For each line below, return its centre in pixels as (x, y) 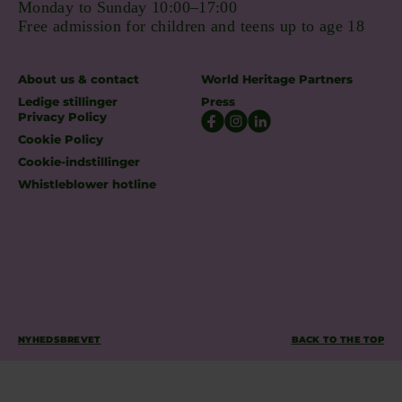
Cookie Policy (61, 139)
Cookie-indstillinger (79, 162)
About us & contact (79, 79)
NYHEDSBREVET (60, 340)
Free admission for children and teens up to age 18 (191, 26)
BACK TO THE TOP (337, 340)
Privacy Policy (62, 117)
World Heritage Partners (277, 79)
